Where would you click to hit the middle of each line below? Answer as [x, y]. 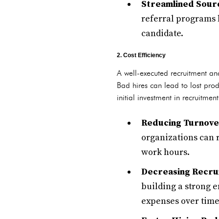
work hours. [165, 152]
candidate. [162, 33]
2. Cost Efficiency [141, 55]
